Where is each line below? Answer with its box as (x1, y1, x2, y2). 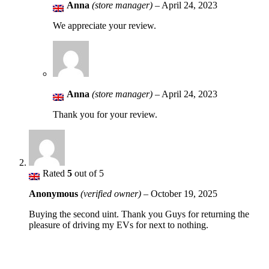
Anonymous (29, 189, 80, 199)
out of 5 (72, 168, 104, 179)
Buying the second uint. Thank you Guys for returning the (29, 209, 249, 220)
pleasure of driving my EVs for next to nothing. (29, 220, 208, 231)
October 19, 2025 (151, 189, 217, 199)
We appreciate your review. (53, 20, 156, 31)
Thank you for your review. (53, 109, 157, 120)
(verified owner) (80, 189, 141, 199)
